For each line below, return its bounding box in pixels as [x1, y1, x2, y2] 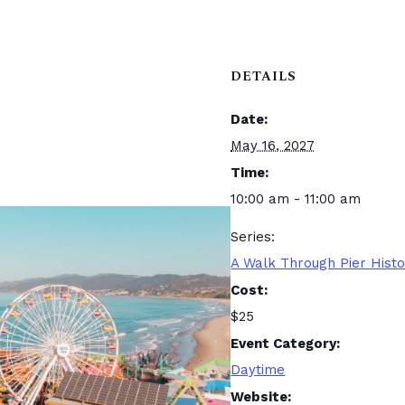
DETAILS [231, 67, 297, 86]
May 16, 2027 [231, 137, 316, 154]
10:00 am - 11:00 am [231, 191, 362, 207]
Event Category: [231, 335, 341, 352]
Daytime [231, 362, 286, 378]
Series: [231, 229, 276, 245]
